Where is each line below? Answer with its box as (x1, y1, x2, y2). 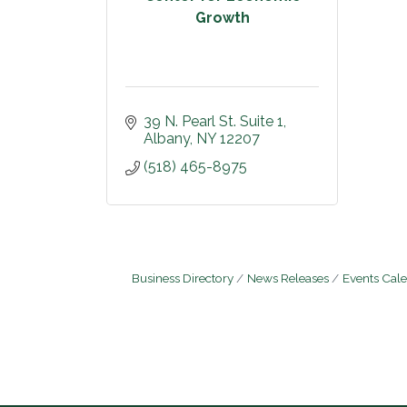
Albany (144, 130, 190, 147)
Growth (194, 8, 250, 26)
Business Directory (132, 271, 233, 285)
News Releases (247, 271, 329, 285)
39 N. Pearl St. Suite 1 (144, 113, 283, 130)
